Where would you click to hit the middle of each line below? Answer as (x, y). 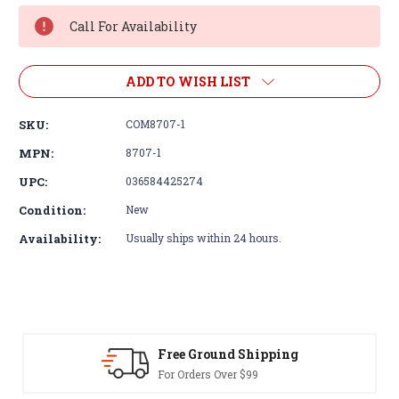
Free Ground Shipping (220, 354)
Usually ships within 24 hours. (204, 237)
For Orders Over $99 (200, 374)
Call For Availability (133, 26)
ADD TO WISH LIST (187, 81)
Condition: (52, 210)
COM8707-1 (155, 123)
